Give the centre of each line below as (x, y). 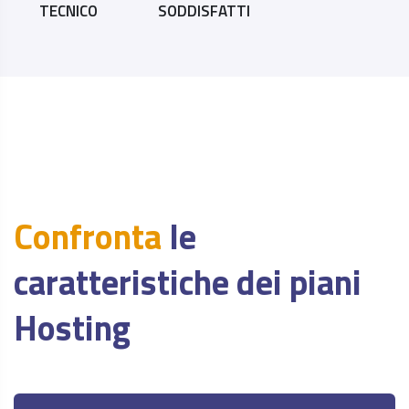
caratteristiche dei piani (188, 282)
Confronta (88, 236)
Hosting (72, 327)
